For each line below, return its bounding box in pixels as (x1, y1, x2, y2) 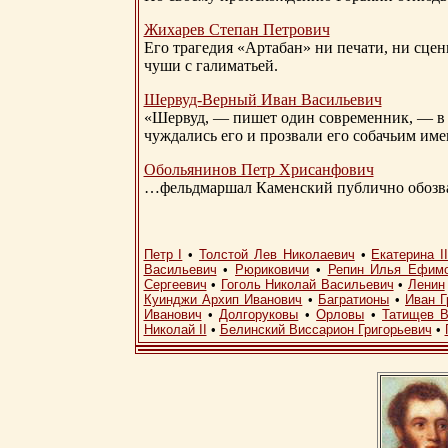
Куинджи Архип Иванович (143, 292, 303, 308)
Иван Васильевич (256, 91, 382, 109)
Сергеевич (143, 277, 207, 293)
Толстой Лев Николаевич (199, 247, 355, 263)
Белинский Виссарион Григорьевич (219, 322, 432, 338)
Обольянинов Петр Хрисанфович (143, 161, 374, 179)
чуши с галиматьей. (143, 57, 282, 75)
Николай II (143, 322, 207, 338)
